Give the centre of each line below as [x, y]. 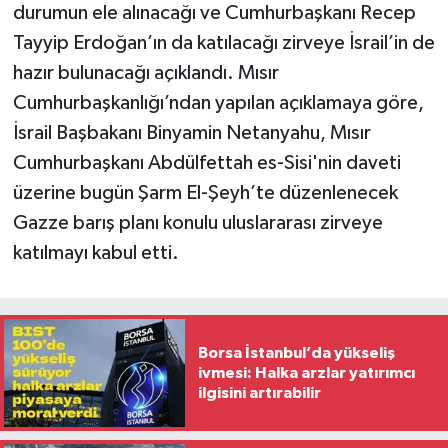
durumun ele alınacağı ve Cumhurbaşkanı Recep [214, 12]
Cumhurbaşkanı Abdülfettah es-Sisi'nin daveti [206, 162]
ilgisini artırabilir [259, 393]
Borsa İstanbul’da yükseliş [296, 353]
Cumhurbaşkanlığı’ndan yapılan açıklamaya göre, [218, 102]
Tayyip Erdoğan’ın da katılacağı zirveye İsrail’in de [223, 42]
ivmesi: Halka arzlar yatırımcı [306, 373]
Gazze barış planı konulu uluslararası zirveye [197, 222]
